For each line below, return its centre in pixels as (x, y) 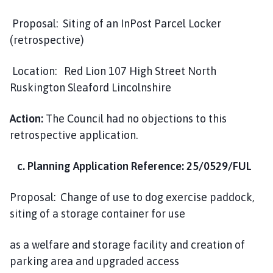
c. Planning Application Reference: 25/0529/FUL (131, 166)
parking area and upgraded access (94, 261)
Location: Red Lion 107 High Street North (113, 71)
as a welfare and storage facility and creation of (127, 244)
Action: (27, 118)
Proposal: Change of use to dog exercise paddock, (132, 197)
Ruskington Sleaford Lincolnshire (90, 87)
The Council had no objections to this (135, 118)
